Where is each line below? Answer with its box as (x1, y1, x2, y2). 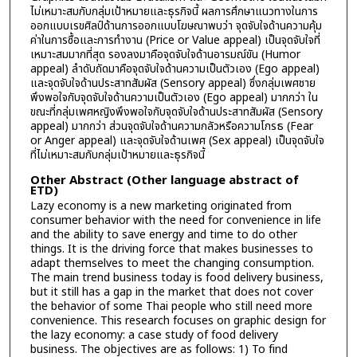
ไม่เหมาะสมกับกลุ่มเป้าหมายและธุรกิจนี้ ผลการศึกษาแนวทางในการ (29, 2, 318, 20)
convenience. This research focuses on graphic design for (29, 312, 326, 330)
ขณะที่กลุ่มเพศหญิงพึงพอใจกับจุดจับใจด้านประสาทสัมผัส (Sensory (29, 103, 323, 120)
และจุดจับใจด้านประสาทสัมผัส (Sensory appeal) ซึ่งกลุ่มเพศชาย (29, 74, 316, 92)
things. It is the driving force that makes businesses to (29, 241, 313, 258)
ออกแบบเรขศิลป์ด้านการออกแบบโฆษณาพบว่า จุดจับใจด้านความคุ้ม (29, 17, 322, 34)
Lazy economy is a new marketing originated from (29, 198, 292, 215)
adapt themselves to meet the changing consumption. (29, 255, 314, 273)
